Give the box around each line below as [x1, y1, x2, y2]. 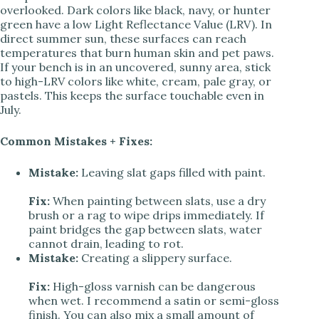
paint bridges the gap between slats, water [28, 221, 262, 236]
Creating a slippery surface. [78, 250, 232, 265]
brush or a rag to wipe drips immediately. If [28, 207, 264, 222]
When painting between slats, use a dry [50, 193, 266, 208]
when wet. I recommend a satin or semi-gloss [28, 293, 279, 308]
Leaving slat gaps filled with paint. [78, 164, 266, 179]
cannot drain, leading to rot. [28, 236, 184, 251]
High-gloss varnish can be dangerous [50, 278, 256, 293]
